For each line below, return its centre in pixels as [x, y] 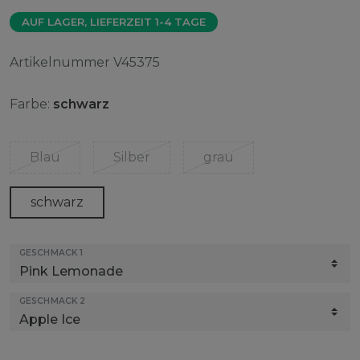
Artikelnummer [61, 62]
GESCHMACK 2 [53, 301]
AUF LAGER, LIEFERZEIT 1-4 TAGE [114, 21]
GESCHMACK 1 [51, 252]
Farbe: [30, 104]
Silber [132, 157]
